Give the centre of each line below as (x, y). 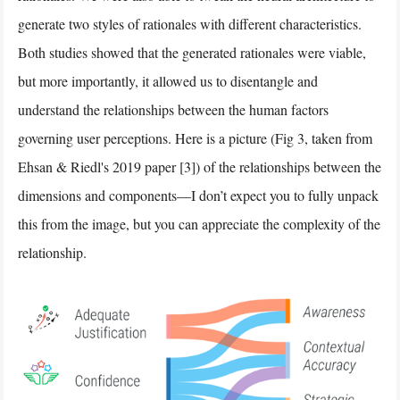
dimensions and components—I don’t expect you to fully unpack (198, 196)
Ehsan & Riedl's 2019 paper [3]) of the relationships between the (200, 167)
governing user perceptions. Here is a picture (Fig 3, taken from (195, 138)
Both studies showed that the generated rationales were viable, (192, 53)
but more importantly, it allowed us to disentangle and (168, 81)
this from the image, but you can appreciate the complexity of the (199, 224)
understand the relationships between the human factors (173, 110)
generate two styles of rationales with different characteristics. (190, 24)
